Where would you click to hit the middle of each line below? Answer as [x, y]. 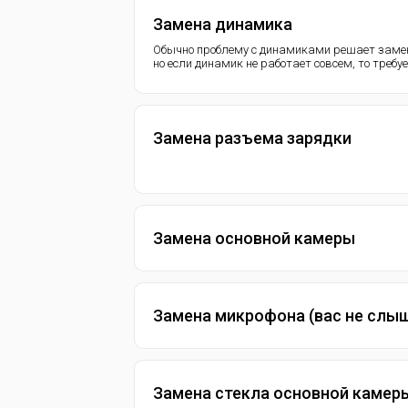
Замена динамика [223, 24]
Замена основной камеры [254, 238]
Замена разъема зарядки [252, 138]
